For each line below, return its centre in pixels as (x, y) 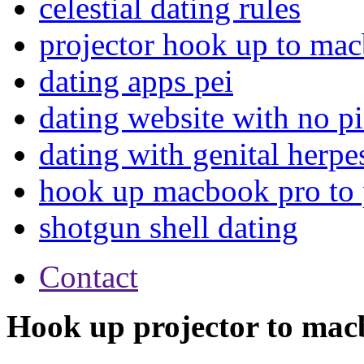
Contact (89, 277)
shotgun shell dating (169, 227)
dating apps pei (136, 81)
